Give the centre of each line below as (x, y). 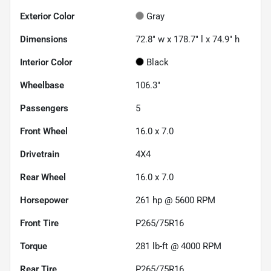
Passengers (44, 109)
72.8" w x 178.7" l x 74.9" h (188, 40)
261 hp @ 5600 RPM (175, 201)
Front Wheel (44, 132)
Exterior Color (47, 17)
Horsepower (44, 201)
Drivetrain (40, 155)
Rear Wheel (43, 178)
